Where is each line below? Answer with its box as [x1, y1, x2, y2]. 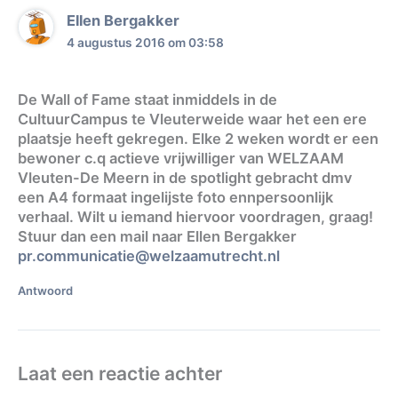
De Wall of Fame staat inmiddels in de [18, 90, 277, 108]
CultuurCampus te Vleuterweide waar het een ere [18, 109, 367, 128]
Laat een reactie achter [18, 362, 222, 386]
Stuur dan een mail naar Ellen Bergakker [18, 227, 297, 245]
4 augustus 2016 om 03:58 [67, 36, 225, 51]
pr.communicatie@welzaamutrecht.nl [18, 246, 280, 265]
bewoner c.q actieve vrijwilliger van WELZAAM [18, 148, 344, 167]
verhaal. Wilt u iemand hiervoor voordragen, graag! [18, 207, 373, 226]
